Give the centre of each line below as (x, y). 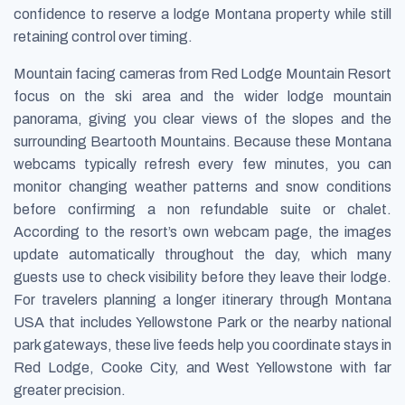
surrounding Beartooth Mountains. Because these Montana (202, 141)
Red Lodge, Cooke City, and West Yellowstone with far (202, 367)
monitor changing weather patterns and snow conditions (202, 186)
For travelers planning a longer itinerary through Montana (202, 299)
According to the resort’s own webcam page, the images (202, 231)
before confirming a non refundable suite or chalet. (202, 209)
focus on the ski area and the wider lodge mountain (202, 96)
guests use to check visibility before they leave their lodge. (202, 277)
